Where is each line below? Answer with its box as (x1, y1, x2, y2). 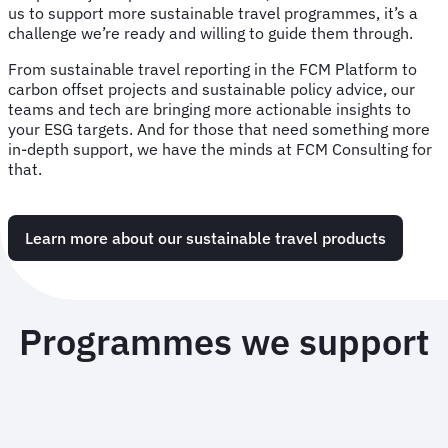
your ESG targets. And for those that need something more (8, 119, 430, 140)
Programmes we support (19, 318, 429, 366)
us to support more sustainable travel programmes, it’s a (8, 3, 418, 24)
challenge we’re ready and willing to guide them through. (8, 23, 417, 44)
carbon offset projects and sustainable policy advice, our (8, 79, 415, 100)
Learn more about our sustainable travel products (25, 228, 386, 249)
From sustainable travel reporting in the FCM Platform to (8, 59, 417, 80)
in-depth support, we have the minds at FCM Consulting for (8, 139, 432, 160)
